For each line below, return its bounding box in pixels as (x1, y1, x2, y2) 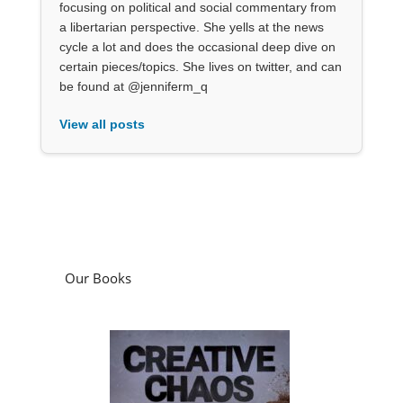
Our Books (64, 268, 131, 287)
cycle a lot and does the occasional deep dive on (58, 39, 336, 54)
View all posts (58, 116, 145, 131)
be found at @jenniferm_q (58, 78, 208, 94)
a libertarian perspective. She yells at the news (58, 19, 324, 34)
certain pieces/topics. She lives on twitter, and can (58, 58, 342, 74)
